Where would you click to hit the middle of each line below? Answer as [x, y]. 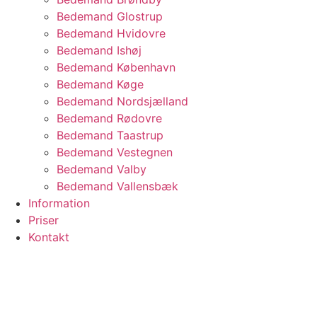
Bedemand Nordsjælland [122, 102]
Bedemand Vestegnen [115, 152]
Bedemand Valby [102, 169]
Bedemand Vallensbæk [117, 186]
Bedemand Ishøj [99, 51]
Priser [44, 220]
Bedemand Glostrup [110, 17]
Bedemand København [116, 68]
